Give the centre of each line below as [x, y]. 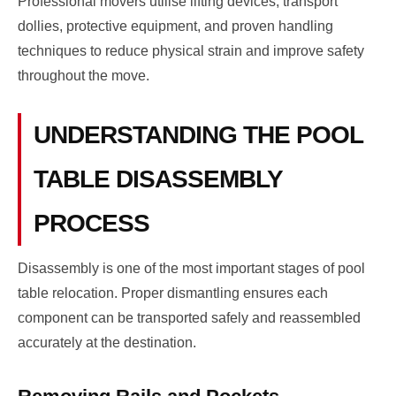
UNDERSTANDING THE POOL [198, 135]
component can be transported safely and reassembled [189, 318]
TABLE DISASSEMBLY [157, 179]
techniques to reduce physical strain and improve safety [191, 51]
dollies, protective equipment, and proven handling [175, 27]
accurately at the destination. [107, 343]
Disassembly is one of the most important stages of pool [191, 269]
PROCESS [91, 224]
